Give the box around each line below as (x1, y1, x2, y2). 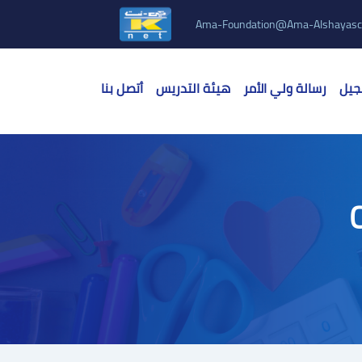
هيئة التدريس (156, 76, 230, 100)
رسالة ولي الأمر (243, 76, 326, 100)
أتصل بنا (101, 76, 143, 100)
